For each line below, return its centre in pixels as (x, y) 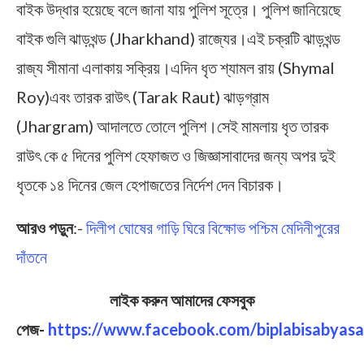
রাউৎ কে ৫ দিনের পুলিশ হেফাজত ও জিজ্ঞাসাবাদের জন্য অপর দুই (176, 155)
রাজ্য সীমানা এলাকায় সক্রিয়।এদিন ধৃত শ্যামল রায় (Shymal (175, 67)
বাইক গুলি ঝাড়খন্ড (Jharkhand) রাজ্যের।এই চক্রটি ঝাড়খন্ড (178, 38)
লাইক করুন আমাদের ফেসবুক (182, 299)
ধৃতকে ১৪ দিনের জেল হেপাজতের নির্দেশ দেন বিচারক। (150, 184)
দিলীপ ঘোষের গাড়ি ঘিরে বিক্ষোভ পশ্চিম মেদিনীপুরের (213, 227)
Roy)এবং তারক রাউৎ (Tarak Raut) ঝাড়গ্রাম (143, 96)
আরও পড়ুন (45, 227)
